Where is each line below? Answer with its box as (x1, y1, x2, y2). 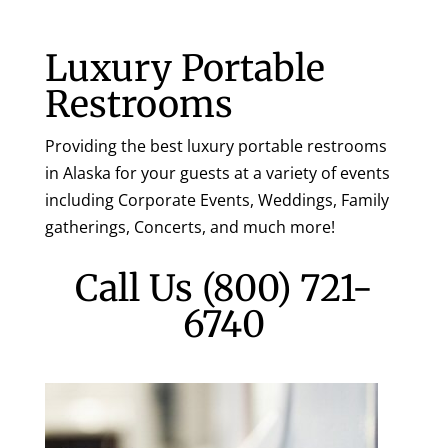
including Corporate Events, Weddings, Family (44, 189, 389, 211)
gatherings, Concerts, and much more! (44, 216, 335, 238)
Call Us (74, 266, 202, 311)
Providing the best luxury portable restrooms (44, 135, 387, 157)
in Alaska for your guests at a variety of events (44, 162, 390, 184)
